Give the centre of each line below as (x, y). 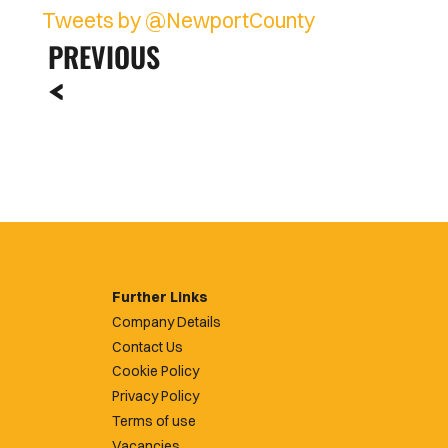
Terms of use (154, 420)
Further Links (160, 297)
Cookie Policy (155, 371)
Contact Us (147, 346)
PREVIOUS (104, 56)
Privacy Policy (155, 396)
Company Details (166, 321)
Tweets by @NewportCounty (178, 20)
